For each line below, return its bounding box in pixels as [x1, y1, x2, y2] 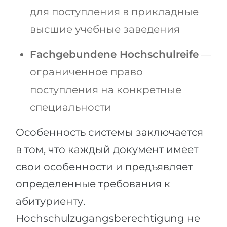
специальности [30, 101, 111, 113]
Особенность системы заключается [16, 126, 203, 138]
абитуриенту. [16, 195, 85, 207]
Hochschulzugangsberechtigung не [16, 212, 200, 224]
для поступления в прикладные [30, 5, 199, 18]
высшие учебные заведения [30, 23, 180, 35]
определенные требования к [16, 177, 170, 190]
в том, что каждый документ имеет [16, 143, 198, 156]
